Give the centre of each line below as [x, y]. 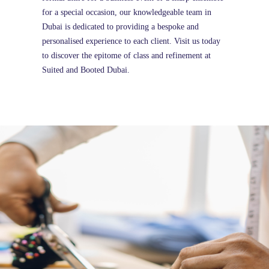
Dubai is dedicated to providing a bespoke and [120, 27]
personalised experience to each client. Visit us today [131, 41]
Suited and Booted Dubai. [86, 70]
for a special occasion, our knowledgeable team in [127, 13]
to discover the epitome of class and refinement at [126, 56]
